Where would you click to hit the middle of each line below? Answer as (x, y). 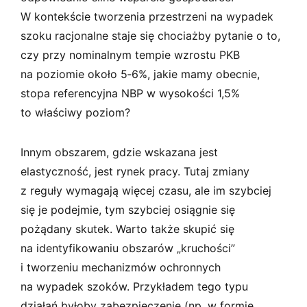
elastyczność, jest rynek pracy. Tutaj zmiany (135, 171)
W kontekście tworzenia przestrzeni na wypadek (147, 16)
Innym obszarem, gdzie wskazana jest (119, 152)
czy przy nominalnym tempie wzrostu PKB (130, 54)
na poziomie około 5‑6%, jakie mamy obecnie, (140, 74)
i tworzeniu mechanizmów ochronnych (121, 267)
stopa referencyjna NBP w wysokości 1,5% (130, 93)
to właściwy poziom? (75, 112)
